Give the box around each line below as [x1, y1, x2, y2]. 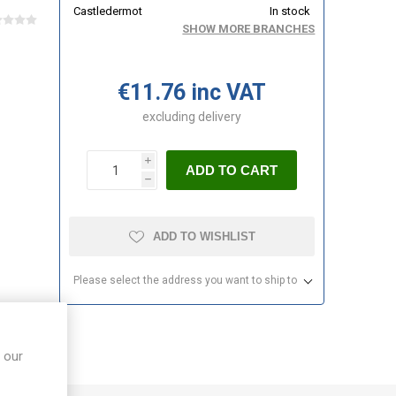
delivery [198, 110, 242, 125]
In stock [270, 4, 311, 19]
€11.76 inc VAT [118, 80, 267, 106]
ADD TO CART [186, 163, 278, 179]
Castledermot [73, 4, 143, 19]
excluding [142, 110, 199, 125]
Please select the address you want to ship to [72, 274, 297, 287]
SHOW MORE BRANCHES [182, 22, 316, 36]
